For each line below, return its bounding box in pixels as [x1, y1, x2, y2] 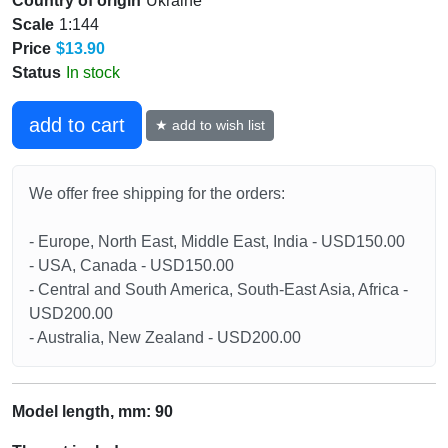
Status [12, 64, 61, 82]
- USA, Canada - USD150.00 [29, 257, 234, 275]
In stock [66, 64, 120, 82]
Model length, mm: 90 [12, 403, 173, 421]
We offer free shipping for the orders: [29, 185, 285, 203]
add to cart [29, 114, 125, 137]
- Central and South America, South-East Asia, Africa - [29, 281, 408, 299]
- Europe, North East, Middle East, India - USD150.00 [29, 233, 405, 251]
